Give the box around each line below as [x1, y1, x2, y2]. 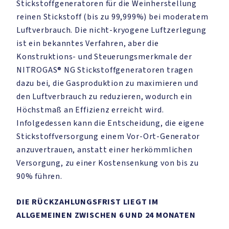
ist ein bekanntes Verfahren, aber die [16, 38, 159, 49]
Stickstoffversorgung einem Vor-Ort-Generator [16, 131, 200, 142]
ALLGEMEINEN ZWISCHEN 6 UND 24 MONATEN [16, 210, 196, 221]
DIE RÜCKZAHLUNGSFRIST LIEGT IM [16, 196, 159, 208]
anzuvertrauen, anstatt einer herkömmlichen [16, 144, 193, 155]
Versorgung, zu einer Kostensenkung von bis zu [16, 157, 199, 169]
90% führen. [16, 171, 62, 182]
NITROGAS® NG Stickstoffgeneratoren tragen [16, 64, 193, 76]
